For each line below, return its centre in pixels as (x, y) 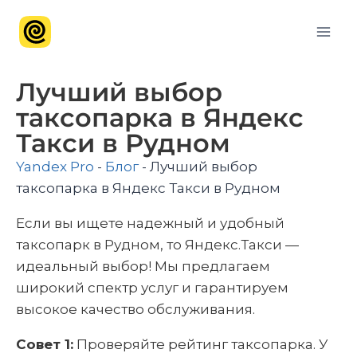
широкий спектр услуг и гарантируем (152, 288)
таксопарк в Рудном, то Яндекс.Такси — (157, 245)
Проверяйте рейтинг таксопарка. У (201, 344)
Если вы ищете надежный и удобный (150, 223)
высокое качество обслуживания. (135, 309)
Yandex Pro (55, 167)
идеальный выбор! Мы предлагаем (143, 266)
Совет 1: (45, 344)
